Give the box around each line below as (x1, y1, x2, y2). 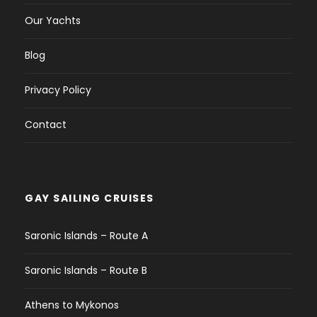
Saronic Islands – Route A (25, 229, 148, 243)
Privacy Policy (25, 83, 91, 98)
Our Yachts (25, 13, 81, 28)
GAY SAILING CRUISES (25, 191, 154, 206)
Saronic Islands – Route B (25, 263, 147, 278)
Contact (25, 117, 67, 132)
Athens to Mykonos (25, 298, 119, 313)
